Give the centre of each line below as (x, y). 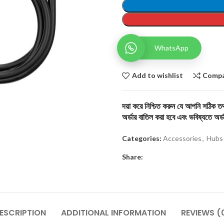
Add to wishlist (157, 75)
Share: (132, 157)
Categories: (142, 138)
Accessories (182, 138)
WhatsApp (171, 48)
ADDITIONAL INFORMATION (113, 213)
